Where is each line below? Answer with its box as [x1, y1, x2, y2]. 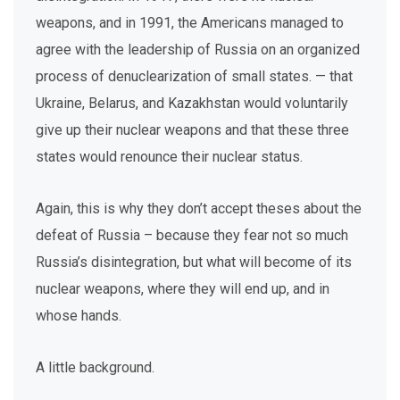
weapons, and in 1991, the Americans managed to [36, 14, 344, 31]
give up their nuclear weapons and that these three [36, 121, 349, 138]
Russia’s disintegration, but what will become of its [36, 254, 352, 271]
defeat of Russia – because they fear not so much [36, 227, 348, 244]
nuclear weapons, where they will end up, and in [36, 280, 329, 297]
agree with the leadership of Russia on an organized [36, 41, 360, 58]
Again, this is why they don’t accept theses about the [36, 200, 362, 217]
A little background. [36, 359, 154, 376]
